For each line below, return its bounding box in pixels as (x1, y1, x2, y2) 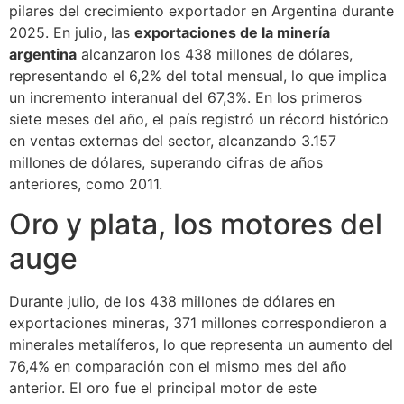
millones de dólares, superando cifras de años (9, 152, 323, 171)
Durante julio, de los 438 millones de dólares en (9, 292, 335, 311)
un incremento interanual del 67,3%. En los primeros (9, 87, 362, 106)
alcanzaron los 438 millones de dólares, (77, 44, 353, 63)
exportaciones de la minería (134, 23, 330, 41)
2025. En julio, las (9, 23, 134, 41)
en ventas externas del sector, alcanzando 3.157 (9, 131, 336, 150)
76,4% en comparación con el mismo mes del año (9, 357, 347, 376)
